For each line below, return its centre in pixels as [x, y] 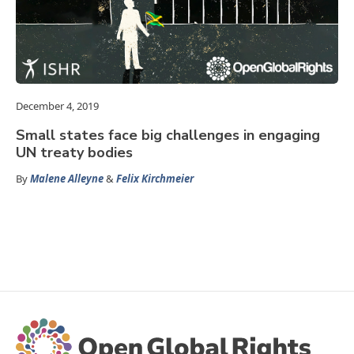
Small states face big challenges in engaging [168, 136]
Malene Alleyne [67, 179]
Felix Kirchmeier [155, 179]
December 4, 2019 [57, 106]
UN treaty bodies [74, 153]
